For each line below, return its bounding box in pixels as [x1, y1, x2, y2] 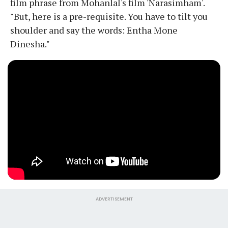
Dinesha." [10, 37, 50, 50]
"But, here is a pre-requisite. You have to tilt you [10, 10, 208, 22]
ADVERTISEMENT [95, 195, 133, 202]
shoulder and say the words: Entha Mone [10, 23, 178, 36]
